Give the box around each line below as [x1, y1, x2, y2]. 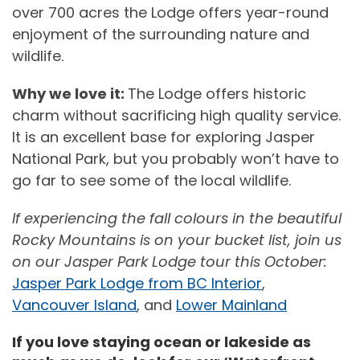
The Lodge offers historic [128, 84, 306, 104]
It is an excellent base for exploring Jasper [12, 127, 315, 148]
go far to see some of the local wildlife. [12, 170, 291, 191]
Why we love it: [12, 84, 128, 104]
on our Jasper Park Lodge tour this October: [12, 252, 327, 272]
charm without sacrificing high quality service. [12, 105, 341, 126]
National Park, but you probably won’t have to [12, 149, 339, 170]
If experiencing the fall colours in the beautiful [12, 208, 342, 229]
